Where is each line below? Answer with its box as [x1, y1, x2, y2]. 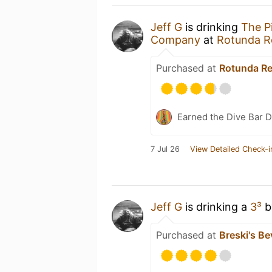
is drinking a [182, 200, 250, 213]
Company [151, 33, 200, 46]
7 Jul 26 [151, 144, 180, 154]
